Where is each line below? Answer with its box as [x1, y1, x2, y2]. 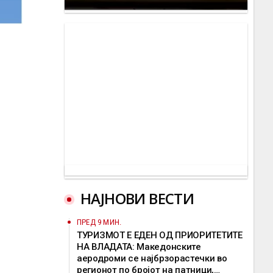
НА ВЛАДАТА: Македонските [77, 241, 201, 252]
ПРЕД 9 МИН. [77, 218, 122, 227]
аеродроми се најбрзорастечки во [77, 253, 227, 264]
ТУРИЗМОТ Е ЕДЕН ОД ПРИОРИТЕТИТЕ [77, 230, 243, 241]
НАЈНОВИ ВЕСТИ [80, 188, 194, 208]
